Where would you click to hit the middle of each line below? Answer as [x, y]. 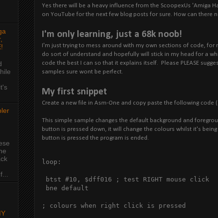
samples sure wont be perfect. [82, 72]
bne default [65, 188]
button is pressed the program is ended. [95, 138]
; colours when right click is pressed [114, 205]
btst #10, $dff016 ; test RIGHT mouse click [126, 179]
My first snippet [74, 92]
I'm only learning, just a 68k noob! [112, 34]
